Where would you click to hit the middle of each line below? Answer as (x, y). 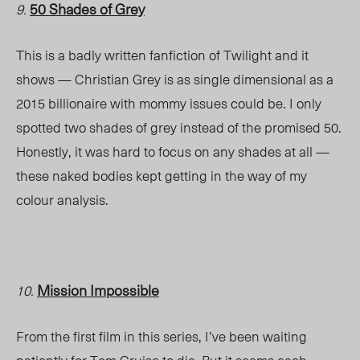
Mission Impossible (98, 290)
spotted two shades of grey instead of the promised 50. (179, 127)
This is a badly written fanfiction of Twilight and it (162, 55)
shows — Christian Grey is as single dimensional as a (175, 79)
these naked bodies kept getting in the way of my (162, 176)
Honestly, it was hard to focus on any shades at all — (173, 151)
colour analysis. (64, 200)
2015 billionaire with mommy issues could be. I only (169, 103)
